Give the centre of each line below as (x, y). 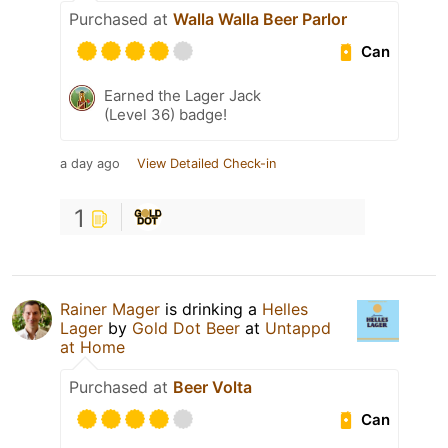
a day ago (90, 164)
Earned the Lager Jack (182, 96)
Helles (285, 309)
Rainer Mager (110, 309)
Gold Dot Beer (186, 328)
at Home (92, 347)
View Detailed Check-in (206, 164)
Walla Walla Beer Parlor (260, 19)
